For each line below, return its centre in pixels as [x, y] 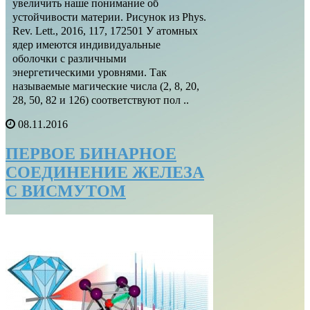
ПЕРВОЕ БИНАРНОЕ [91, 153]
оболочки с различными [70, 58]
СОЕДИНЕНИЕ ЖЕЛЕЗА [105, 172]
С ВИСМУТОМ [66, 191]
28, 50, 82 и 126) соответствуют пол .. [101, 100]
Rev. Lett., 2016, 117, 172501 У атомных [105, 30]
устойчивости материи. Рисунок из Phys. [109, 17]
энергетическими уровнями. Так [90, 72]
